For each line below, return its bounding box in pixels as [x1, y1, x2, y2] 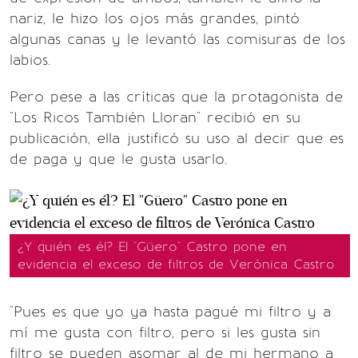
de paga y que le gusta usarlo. [10, 150, 227, 168]
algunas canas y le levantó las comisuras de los [10, 30, 345, 48]
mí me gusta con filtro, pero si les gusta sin [10, 324, 320, 341]
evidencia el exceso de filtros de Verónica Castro [18, 257, 335, 272]
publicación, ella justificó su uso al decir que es [10, 129, 344, 147]
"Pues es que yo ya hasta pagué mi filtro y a [10, 303, 331, 320]
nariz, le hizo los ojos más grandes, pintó [10, 10, 300, 27]
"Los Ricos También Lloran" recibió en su [10, 109, 300, 126]
